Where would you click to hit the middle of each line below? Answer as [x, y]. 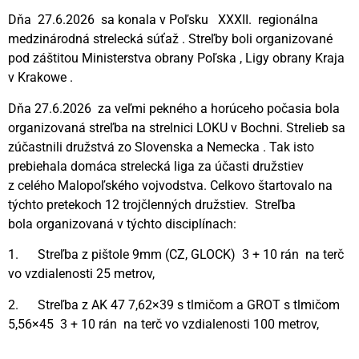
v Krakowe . [40, 78]
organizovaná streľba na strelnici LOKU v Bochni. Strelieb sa [177, 127]
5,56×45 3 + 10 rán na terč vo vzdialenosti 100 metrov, [163, 324]
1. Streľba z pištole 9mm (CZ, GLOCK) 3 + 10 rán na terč [176, 255]
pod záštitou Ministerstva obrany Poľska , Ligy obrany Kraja [176, 58]
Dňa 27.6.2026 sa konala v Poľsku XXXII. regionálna [163, 20]
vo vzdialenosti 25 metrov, [81, 274]
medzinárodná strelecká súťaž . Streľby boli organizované [170, 39]
